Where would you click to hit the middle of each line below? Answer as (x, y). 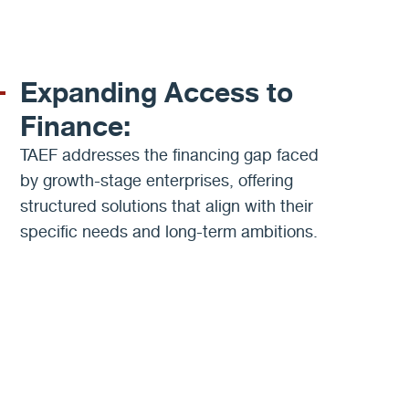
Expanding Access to (156, 92)
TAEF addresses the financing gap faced (169, 155)
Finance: (75, 126)
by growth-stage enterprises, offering (156, 181)
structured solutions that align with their (166, 206)
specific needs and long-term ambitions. (168, 232)
